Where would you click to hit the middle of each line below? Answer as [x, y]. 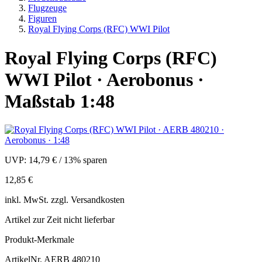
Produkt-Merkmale [39, 240]
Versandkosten [98, 200]
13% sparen [85, 160]
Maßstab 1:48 [60, 101]
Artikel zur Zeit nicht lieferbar [60, 220]
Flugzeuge [47, 8]
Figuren [42, 19]
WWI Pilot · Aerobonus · [104, 79]
